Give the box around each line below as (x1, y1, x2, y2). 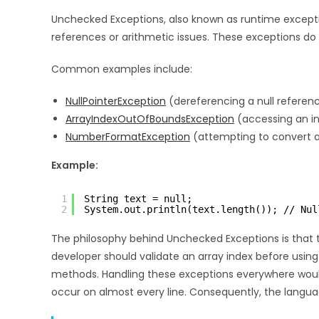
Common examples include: (51, 61, 192, 76)
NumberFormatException (66, 129, 190, 144)
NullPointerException (66, 93, 166, 108)
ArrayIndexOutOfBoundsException (66, 111, 234, 126)
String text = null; (84, 192, 192, 204)
